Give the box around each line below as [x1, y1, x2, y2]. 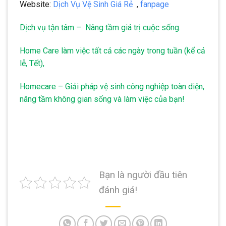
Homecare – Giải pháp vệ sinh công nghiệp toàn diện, [20, 81, 204, 91]
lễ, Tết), [20, 58, 44, 68]
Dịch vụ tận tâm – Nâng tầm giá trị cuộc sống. [20, 23, 181, 33]
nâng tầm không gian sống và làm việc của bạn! [20, 94, 185, 104]
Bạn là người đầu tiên [99, 169, 187, 181]
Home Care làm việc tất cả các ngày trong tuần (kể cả [20, 45, 205, 55]
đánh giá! [99, 184, 137, 196]
